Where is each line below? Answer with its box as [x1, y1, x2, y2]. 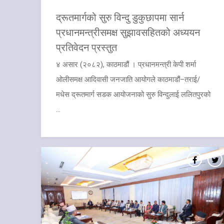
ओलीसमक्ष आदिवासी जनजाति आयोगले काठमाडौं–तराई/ [56, 74, 200, 84]
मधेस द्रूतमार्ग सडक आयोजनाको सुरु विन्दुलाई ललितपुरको [56, 89, 210, 99]
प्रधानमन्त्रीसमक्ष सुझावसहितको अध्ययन [56, 25, 200, 38]
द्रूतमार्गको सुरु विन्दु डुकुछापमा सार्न [56, 10, 184, 23]
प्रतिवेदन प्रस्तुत [56, 40, 117, 53]
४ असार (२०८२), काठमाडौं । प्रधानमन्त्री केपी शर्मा [56, 59, 196, 69]
